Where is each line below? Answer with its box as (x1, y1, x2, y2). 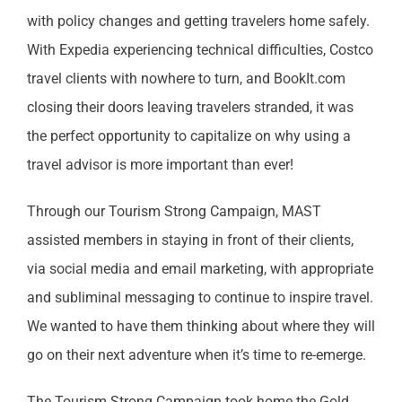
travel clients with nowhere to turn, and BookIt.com (26, 69, 345, 87)
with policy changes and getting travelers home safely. (26, 12, 370, 30)
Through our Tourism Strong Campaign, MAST (26, 202, 321, 220)
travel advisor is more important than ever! (26, 155, 293, 173)
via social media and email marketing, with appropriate (26, 259, 373, 277)
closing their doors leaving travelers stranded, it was (26, 98, 354, 116)
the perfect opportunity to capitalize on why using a (26, 127, 351, 144)
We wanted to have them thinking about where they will (26, 317, 375, 335)
